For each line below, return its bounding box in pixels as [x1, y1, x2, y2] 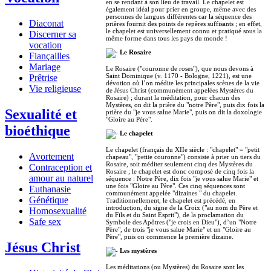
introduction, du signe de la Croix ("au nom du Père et [106, 203, 258, 211]
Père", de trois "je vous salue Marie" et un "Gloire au [106, 225, 251, 233]
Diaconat [29, 18, 64, 29]
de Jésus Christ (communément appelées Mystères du [106, 86, 253, 94]
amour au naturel [29, 172, 93, 183]
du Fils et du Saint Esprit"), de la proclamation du [106, 211, 244, 218]
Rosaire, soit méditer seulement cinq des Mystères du [106, 160, 253, 168]
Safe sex [29, 216, 61, 227]
